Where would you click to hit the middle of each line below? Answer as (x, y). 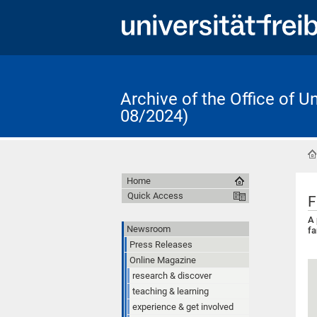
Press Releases (161, 244)
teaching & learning (171, 291)
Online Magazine (163, 260)
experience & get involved (183, 306)
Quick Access (155, 195)
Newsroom (149, 229)
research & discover (172, 275)
